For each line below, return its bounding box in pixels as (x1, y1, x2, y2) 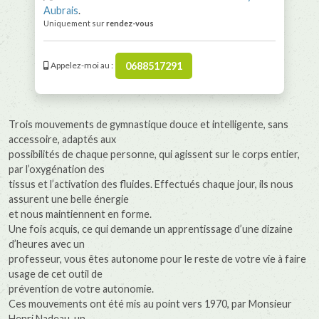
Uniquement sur (43, 18, 106, 28)
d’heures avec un (9, 238, 85, 251)
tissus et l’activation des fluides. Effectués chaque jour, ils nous (9, 178, 293, 191)
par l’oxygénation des (9, 163, 105, 176)
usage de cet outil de (9, 268, 103, 281)
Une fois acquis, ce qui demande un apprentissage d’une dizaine (9, 223, 293, 236)
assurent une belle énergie (9, 193, 129, 206)
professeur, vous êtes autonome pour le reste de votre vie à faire (9, 253, 306, 266)
